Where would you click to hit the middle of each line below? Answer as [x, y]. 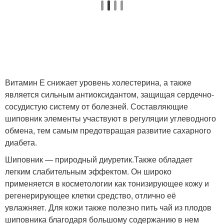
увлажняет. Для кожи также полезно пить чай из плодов [108, 207]
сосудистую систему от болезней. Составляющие [96, 106]
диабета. [21, 142]
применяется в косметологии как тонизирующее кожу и [107, 183]
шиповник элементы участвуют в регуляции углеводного [110, 118]
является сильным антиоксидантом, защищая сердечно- [109, 94]
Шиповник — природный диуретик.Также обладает [99, 159]
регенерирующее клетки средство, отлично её [90, 195]
